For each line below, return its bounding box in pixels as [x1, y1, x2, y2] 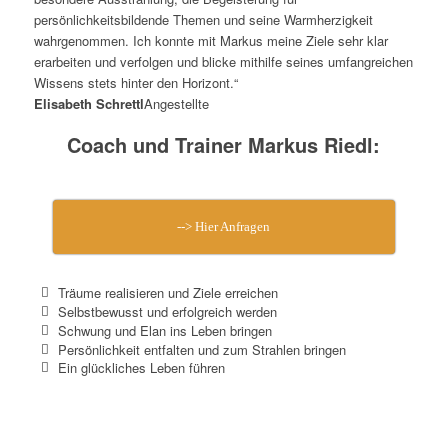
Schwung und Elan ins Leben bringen [57, 320, 272, 340]
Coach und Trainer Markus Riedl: [67, 129, 381, 159]
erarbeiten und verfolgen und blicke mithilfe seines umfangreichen [33, 51, 413, 71]
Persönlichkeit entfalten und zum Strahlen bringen [57, 339, 346, 359]
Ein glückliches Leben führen [57, 358, 225, 378]
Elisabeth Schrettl [33, 93, 144, 113]
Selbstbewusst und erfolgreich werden [57, 301, 277, 321]
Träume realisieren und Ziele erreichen [57, 282, 278, 302]
